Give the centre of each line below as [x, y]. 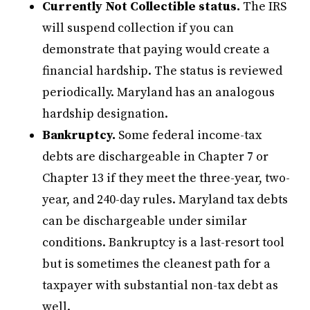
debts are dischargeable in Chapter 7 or [156, 156]
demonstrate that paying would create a [156, 49]
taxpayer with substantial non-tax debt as [161, 285]
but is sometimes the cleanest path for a [157, 264]
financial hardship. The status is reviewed [163, 71]
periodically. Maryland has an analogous [159, 92]
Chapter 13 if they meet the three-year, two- [166, 178]
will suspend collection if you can [138, 28]
